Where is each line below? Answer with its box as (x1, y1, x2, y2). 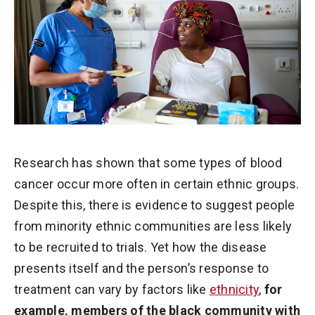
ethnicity (209, 282, 259, 297)
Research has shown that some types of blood (14, 155, 282, 171)
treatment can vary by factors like (14, 282, 210, 297)
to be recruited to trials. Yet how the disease (14, 240, 267, 255)
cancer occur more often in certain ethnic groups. (14, 176, 300, 192)
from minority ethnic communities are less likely (14, 219, 292, 234)
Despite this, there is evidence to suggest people (14, 198, 295, 213)
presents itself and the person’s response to (14, 261, 269, 276)
